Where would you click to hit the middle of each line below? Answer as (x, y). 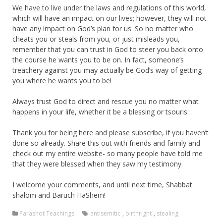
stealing (167, 213)
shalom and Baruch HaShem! (59, 195)
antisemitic (105, 213)
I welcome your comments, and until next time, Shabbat (102, 184)
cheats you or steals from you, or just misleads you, (96, 39)
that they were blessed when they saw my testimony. (98, 164)
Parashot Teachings (47, 213)
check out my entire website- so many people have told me (108, 153)
